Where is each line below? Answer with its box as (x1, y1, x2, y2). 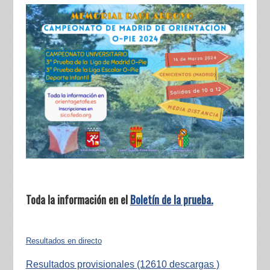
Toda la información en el (25, 192, 130, 208)
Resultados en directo (25, 236, 102, 246)
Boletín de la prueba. (130, 192, 213, 208)
